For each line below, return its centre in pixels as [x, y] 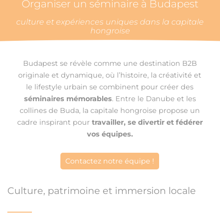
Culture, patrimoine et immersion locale [102, 190]
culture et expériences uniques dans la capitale [110, 22]
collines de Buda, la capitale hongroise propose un [110, 110]
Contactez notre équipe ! [110, 161]
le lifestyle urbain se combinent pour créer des [110, 87]
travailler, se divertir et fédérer [146, 122]
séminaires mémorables [68, 98]
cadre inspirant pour [53, 122]
